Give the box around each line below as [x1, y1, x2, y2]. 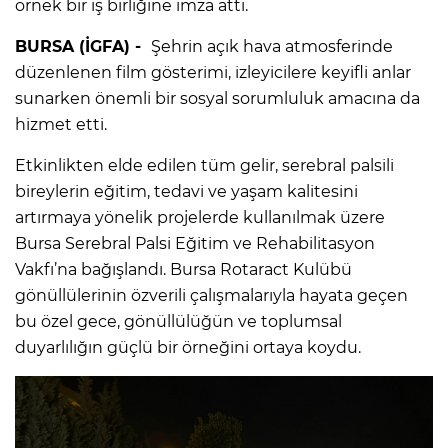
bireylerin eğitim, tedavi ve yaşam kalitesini [15, 181, 358, 201]
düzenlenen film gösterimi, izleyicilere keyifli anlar [15, 62, 411, 82]
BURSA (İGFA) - [15, 36, 151, 56]
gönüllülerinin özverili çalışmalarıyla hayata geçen [15, 285, 408, 305]
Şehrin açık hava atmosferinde [151, 36, 393, 56]
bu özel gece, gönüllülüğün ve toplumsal [15, 311, 342, 331]
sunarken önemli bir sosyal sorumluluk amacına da [15, 88, 420, 108]
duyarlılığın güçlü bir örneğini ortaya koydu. [15, 337, 361, 357]
